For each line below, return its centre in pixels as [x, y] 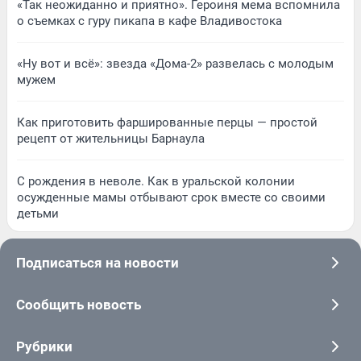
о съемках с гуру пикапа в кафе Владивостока [149, 21]
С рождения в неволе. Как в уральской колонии [156, 181]
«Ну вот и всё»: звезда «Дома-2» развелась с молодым [175, 63]
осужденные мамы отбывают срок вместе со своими [171, 197]
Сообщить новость [79, 304]
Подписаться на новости [98, 262]
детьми [38, 213]
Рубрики [44, 346]
